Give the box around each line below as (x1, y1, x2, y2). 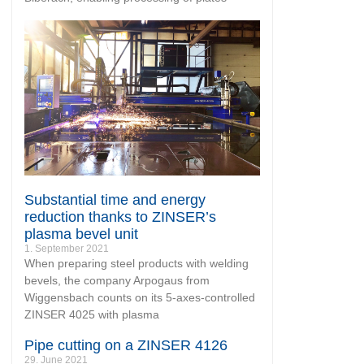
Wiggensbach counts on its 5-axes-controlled (24, 291, 255, 305)
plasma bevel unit (24, 226, 138, 243)
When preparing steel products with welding (24, 257, 249, 271)
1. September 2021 (24, 243, 109, 255)
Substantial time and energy (24, 192, 206, 209)
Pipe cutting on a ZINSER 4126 (24, 337, 227, 354)
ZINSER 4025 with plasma (24, 308, 159, 322)
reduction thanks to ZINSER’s (24, 209, 216, 226)
